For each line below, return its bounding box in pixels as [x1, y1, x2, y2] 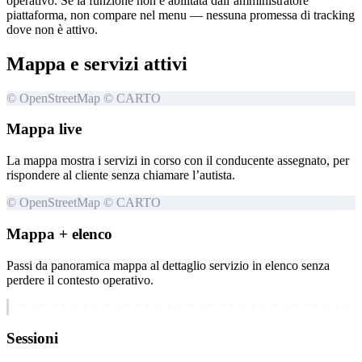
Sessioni [6, 330, 58, 347]
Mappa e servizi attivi [6, 53, 187, 74]
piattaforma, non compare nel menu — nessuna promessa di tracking [6, 7, 355, 22]
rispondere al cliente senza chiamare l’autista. [6, 168, 235, 183]
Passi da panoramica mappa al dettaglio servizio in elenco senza [6, 258, 330, 272]
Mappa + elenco [6, 225, 112, 242]
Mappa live [6, 120, 82, 138]
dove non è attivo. [6, 22, 98, 36]
